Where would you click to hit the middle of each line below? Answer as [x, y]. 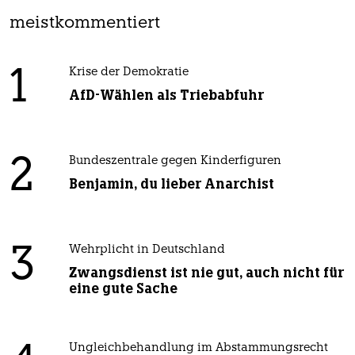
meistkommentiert [85, 23]
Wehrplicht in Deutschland [147, 250]
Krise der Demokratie [128, 72]
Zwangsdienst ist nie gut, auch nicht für [206, 272]
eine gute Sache [123, 288]
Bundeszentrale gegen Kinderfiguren [175, 161]
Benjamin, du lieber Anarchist [171, 183]
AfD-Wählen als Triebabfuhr [166, 95]
